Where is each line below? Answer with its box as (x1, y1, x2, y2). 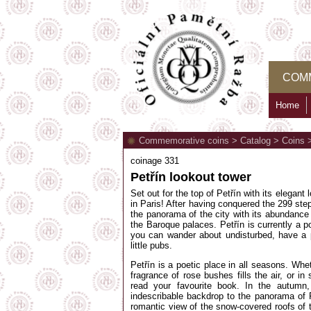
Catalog (240, 135, 271, 146)
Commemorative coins (139, 135, 229, 146)
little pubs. (131, 240, 172, 251)
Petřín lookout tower (131, 170, 251, 184)
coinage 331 (131, 155, 179, 166)
